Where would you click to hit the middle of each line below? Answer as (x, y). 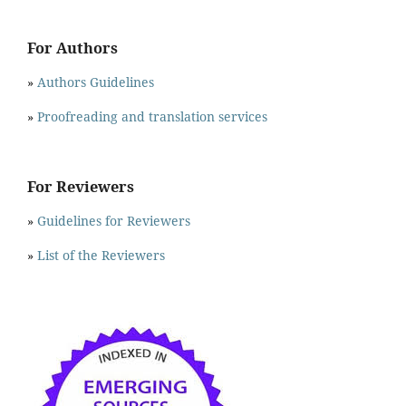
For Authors (72, 48)
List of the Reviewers (103, 255)
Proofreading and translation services (152, 117)
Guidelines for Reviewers (114, 220)
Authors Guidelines (96, 82)
